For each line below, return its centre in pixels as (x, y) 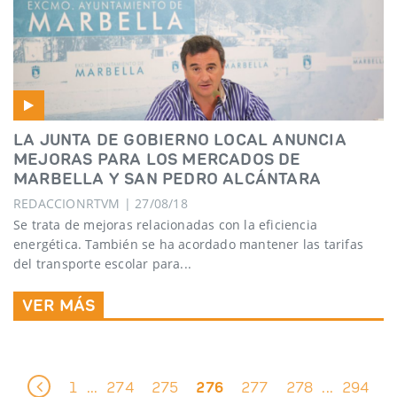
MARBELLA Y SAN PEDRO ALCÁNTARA (167, 178)
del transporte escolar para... (102, 264)
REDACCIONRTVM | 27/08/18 (101, 203)
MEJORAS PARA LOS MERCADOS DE (157, 158)
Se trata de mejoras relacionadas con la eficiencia (166, 225)
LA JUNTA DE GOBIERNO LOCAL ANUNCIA (180, 139)
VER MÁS (59, 305)
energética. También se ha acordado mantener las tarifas (189, 245)
